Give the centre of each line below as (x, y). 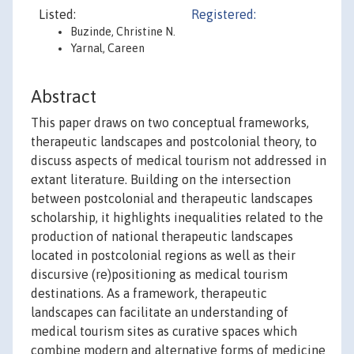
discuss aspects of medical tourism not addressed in (179, 161)
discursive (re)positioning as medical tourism (159, 275)
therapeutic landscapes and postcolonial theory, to (174, 142)
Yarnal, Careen (107, 48)
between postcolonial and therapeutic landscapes (172, 199)
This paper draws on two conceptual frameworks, (170, 123)
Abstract (64, 97)
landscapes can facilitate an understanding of (160, 313)
